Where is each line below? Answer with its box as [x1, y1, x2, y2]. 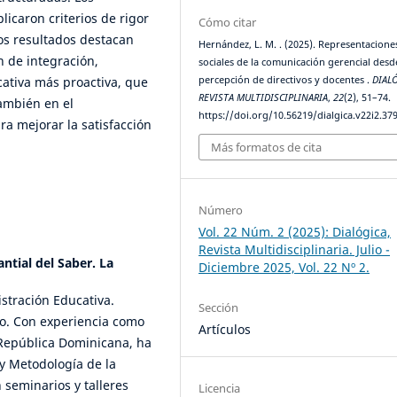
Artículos [198, 320, 252, 338]
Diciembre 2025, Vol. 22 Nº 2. [198, 258, 370, 276]
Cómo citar [198, 14, 257, 31]
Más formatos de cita [211, 138, 323, 155]
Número [198, 201, 244, 218]
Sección [198, 299, 239, 315]
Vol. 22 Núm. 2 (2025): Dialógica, [198, 222, 392, 240]
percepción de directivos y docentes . [198, 74, 373, 87]
